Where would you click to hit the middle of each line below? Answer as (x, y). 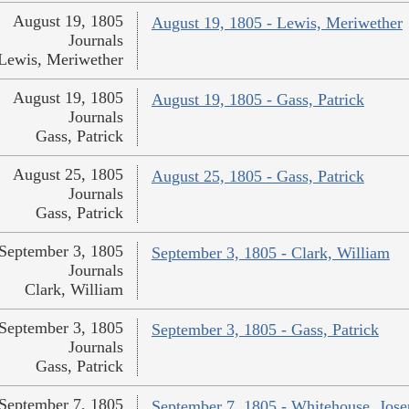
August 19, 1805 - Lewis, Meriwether (277, 23)
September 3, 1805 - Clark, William (270, 253)
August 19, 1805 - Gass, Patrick (257, 100)
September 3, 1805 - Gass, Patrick (265, 330)
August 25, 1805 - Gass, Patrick (257, 177)
